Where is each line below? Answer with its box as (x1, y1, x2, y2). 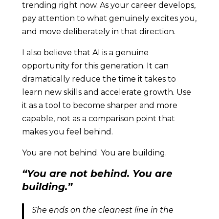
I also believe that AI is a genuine (22, 48, 149, 58)
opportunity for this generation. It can (22, 61, 169, 71)
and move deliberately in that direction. (22, 27, 177, 37)
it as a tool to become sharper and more (22, 101, 177, 110)
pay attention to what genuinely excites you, (22, 14, 197, 23)
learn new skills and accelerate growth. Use (22, 88, 191, 97)
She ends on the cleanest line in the (31, 205, 174, 215)
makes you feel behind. (22, 127, 115, 137)
